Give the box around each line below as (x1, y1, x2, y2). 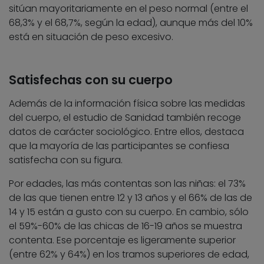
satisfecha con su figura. (9, 153, 123, 167)
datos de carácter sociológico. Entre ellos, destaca (9, 124, 244, 138)
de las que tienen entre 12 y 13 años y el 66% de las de (9, 190, 252, 204)
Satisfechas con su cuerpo (9, 71, 173, 88)
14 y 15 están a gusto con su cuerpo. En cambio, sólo (9, 204, 249, 219)
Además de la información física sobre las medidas (9, 96, 245, 110)
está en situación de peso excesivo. (9, 29, 173, 44)
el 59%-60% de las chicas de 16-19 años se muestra (9, 219, 242, 233)
